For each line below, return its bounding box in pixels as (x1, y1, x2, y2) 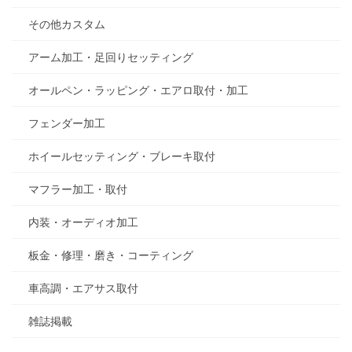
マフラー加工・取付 (28, 182, 127, 196)
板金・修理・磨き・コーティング (28, 248, 193, 262)
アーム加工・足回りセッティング (28, 50, 193, 64)
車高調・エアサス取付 (28, 281, 138, 295)
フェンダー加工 (28, 116, 105, 130)
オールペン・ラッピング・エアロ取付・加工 (28, 83, 248, 97)
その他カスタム (28, 17, 105, 31)
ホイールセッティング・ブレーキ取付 (28, 149, 215, 163)
